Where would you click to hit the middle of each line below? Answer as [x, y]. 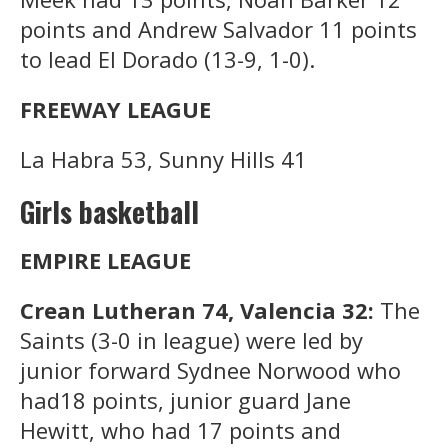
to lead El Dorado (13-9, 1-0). [167, 58]
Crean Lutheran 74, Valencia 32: [200, 309]
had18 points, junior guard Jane [185, 399]
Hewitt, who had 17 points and [180, 429]
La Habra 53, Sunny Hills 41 [163, 158]
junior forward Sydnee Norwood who [210, 369]
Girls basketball [109, 211]
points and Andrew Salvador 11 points [218, 28]
